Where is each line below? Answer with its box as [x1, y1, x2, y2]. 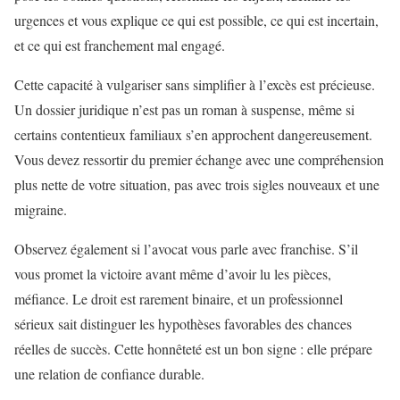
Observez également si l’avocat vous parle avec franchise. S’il [14, 238, 358, 258]
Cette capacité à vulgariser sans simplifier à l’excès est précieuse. [14, 74, 375, 94]
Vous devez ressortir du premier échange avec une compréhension [14, 149, 384, 169]
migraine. [14, 199, 67, 219]
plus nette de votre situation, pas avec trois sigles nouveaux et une [14, 174, 379, 194]
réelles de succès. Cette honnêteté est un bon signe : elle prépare [14, 338, 372, 358]
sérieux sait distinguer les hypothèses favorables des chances [14, 313, 352, 333]
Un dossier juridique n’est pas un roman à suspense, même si [14, 99, 354, 119]
